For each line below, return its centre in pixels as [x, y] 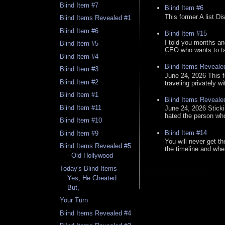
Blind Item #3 [79, 69]
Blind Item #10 [81, 121]
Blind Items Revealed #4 [96, 213]
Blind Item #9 [79, 133]
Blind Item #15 [186, 34]
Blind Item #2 [79, 82]
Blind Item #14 [186, 133]
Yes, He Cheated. [93, 178]
